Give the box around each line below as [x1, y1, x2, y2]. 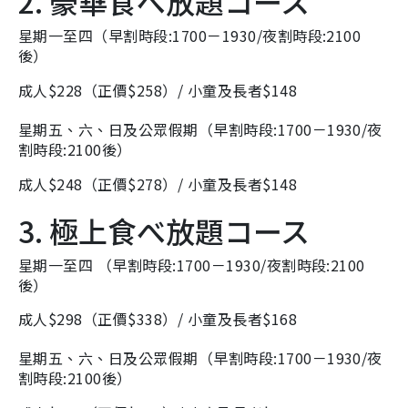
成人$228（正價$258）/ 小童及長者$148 [18, 79, 297, 102]
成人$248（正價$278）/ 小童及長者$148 [18, 172, 297, 195]
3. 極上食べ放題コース [18, 209, 310, 251]
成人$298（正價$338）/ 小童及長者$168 [18, 308, 297, 331]
